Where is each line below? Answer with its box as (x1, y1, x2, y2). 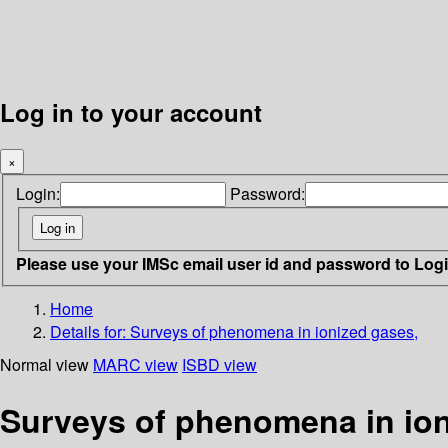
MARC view (93, 352, 178, 376)
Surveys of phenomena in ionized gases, (130, 319, 418, 343)
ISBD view (182, 352, 257, 376)
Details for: (50, 319, 130, 343)
